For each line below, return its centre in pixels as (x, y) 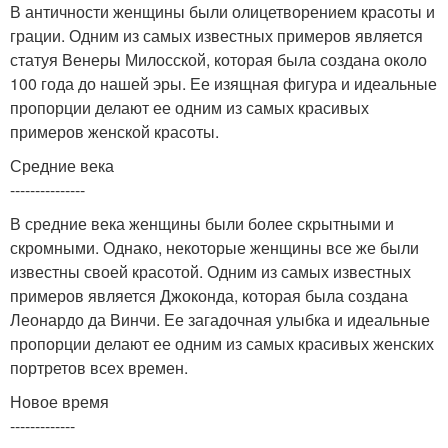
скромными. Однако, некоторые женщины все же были (214, 247)
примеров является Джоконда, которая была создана (209, 295)
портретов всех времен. (99, 367)
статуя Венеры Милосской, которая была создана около (218, 59)
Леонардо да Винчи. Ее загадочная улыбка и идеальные (220, 319)
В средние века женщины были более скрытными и (202, 223)
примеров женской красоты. (114, 131)
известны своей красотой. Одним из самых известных (210, 271)
